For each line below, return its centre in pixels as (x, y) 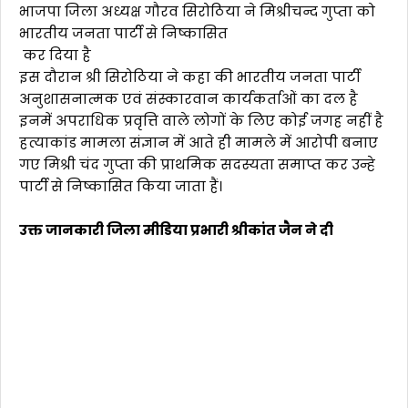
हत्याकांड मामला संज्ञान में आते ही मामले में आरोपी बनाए (199, 143)
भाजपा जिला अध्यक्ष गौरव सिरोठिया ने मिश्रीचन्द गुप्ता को (199, 11)
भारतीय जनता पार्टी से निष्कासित (123, 33)
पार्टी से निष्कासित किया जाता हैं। (121, 186)
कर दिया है (55, 55)
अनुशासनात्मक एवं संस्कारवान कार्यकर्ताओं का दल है (189, 99)
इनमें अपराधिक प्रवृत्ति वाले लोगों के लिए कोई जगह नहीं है (201, 121)
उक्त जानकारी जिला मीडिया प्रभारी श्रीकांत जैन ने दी (176, 230)
